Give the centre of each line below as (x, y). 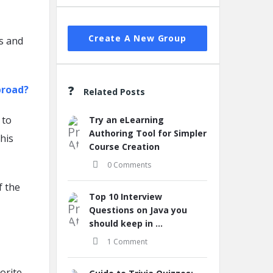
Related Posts (114, 92)
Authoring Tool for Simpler (148, 133)
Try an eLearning (126, 120)
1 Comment (127, 242)
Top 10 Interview (126, 197)
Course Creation (124, 147)
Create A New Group (137, 38)
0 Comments (129, 165)
